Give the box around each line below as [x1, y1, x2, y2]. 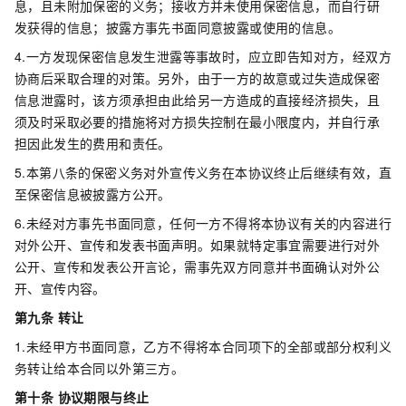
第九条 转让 [14, 308, 84, 326]
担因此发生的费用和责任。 [14, 134, 171, 152]
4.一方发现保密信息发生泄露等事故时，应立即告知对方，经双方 [14, 47, 391, 65]
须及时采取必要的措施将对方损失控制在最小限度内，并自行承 [14, 112, 381, 130]
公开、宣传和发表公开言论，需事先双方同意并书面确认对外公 [14, 257, 381, 275]
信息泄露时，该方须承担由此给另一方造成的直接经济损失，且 [14, 91, 381, 109]
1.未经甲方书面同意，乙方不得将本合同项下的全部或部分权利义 [14, 337, 391, 355]
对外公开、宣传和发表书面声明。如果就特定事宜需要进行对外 [14, 236, 381, 254]
